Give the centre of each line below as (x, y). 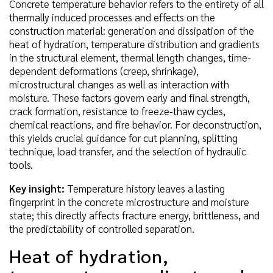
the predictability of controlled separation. (102, 228)
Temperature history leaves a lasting (145, 188)
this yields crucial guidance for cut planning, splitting (123, 137)
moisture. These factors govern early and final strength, (129, 97)
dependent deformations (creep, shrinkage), (104, 70)
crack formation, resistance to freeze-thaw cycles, (117, 111)
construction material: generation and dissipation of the (132, 30)
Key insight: (37, 188)
